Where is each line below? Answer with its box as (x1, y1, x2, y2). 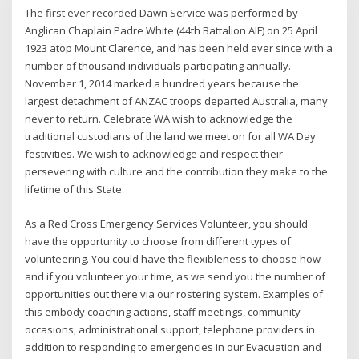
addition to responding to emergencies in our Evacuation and (25, 339, 322, 354)
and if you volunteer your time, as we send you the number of (25, 268, 326, 284)
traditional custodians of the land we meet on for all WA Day (25, 129, 317, 144)
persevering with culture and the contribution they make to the (25, 164, 329, 179)
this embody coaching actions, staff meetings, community (25, 304, 301, 319)
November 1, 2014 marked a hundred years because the (25, 76, 300, 91)
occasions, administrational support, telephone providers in (25, 321, 316, 337)
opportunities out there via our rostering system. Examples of (25, 286, 324, 301)
